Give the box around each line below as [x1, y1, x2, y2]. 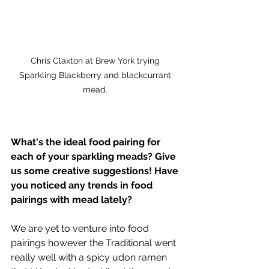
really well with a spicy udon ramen [11, 252, 169, 264]
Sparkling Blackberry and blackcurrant [19, 70, 174, 80]
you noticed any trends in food [11, 180, 155, 192]
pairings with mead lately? [11, 194, 132, 206]
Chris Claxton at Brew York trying [30, 56, 162, 66]
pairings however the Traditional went [11, 237, 178, 249]
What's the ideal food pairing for [11, 136, 163, 148]
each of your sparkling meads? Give [11, 151, 178, 163]
